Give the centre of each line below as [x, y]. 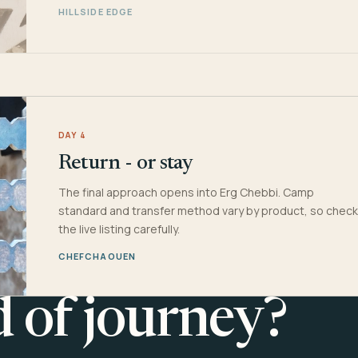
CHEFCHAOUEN [97, 257]
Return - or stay [125, 164]
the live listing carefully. [119, 229]
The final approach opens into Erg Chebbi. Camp [186, 193]
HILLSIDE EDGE [95, 11]
